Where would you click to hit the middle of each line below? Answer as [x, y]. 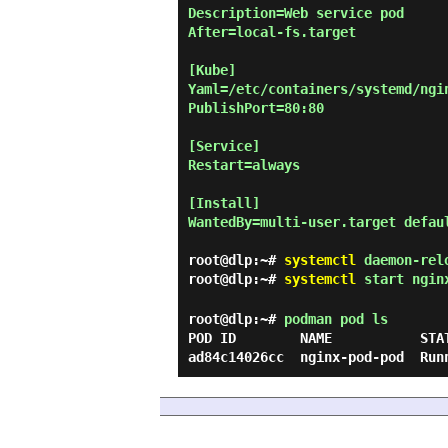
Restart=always [244, 165]
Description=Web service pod [296, 13]
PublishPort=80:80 [256, 108]
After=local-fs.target [272, 32]
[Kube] [212, 70]
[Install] [224, 203]
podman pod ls [336, 319]
